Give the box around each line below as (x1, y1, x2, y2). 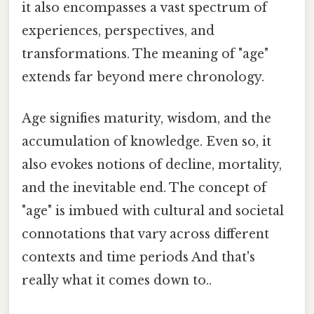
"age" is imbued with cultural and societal (22, 203, 284, 219)
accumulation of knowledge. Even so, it (22, 133, 271, 149)
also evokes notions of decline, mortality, (22, 156, 282, 172)
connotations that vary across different (22, 226, 269, 242)
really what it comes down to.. (22, 272, 212, 288)
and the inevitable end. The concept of (22, 179, 266, 196)
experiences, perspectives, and (22, 22, 214, 39)
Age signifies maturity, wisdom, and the (22, 110, 271, 126)
